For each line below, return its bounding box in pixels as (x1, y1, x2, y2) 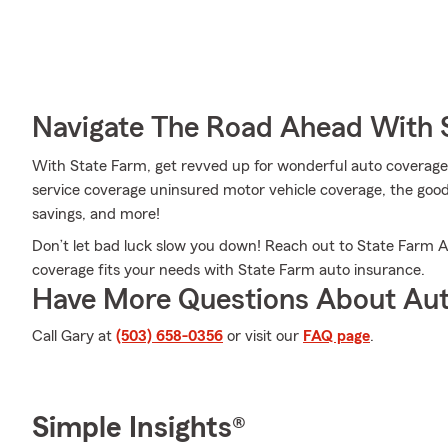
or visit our (223, 328, 303, 344)
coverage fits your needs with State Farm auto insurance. (32, 262, 425, 278)
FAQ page (303, 328, 370, 344)
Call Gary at (32, 328, 116, 344)
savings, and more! (32, 206, 160, 222)
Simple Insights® (32, 413, 246, 443)
